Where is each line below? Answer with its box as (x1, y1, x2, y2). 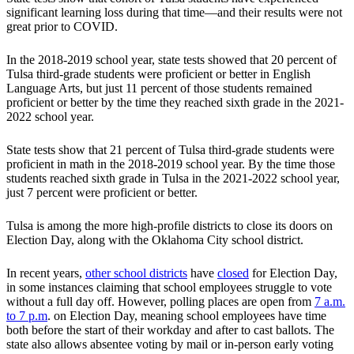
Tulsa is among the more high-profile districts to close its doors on (6, 219, 333, 233)
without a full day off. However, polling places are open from (6, 295, 314, 309)
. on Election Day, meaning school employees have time (47, 309, 326, 323)
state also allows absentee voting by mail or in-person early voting (6, 337, 333, 352)
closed (217, 266, 249, 281)
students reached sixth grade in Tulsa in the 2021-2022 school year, (6, 171, 340, 186)
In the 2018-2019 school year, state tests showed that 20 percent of (6, 53, 337, 67)
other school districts (85, 266, 187, 281)
